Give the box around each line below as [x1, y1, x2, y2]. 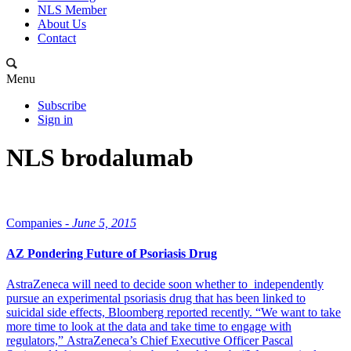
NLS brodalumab [6, 143, 194, 172]
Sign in [38, 113, 73, 126]
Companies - [6, 215, 69, 230]
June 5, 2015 [72, 215, 136, 230]
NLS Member [38, 3, 107, 16]
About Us [38, 17, 86, 31]
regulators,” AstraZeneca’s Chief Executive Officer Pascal [6, 334, 293, 348]
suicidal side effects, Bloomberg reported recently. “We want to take [6, 306, 341, 320]
